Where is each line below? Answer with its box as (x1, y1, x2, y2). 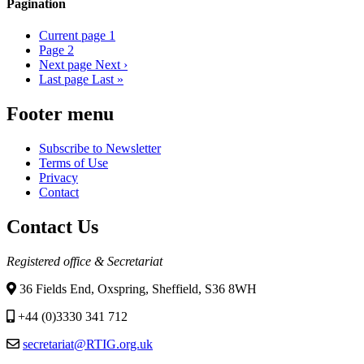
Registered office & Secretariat (6, 253, 162, 268)
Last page (39, 71, 89, 86)
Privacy (39, 170, 78, 184)
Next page (39, 57, 92, 71)
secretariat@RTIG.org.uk (23, 336, 153, 351)
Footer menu (6, 102, 114, 124)
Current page (39, 28, 109, 42)
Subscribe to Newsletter (39, 141, 161, 155)
